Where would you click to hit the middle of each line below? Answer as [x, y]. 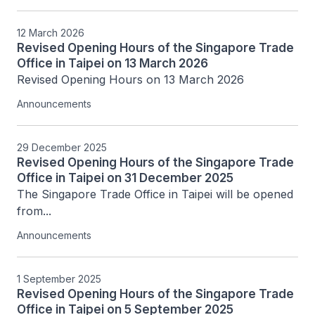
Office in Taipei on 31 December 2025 [125, 178]
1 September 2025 [59, 279]
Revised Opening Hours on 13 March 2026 [130, 79]
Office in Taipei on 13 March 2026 [112, 63]
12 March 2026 [51, 33]
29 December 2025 [62, 147]
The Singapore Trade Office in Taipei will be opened [155, 194]
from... [34, 211]
